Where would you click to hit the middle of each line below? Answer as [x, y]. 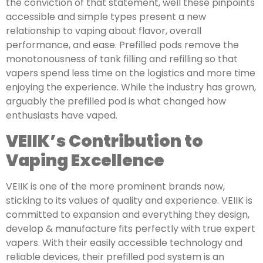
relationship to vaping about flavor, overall [104, 31]
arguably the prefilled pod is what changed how [116, 102]
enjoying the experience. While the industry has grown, [131, 87]
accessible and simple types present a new [106, 17]
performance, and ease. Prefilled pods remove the [122, 45]
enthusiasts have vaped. [62, 116]
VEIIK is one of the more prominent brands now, [115, 186]
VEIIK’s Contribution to [104, 141]
